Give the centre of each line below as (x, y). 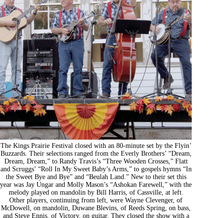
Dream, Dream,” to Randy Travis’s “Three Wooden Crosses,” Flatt (96, 161)
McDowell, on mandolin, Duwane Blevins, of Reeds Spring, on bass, (96, 208)
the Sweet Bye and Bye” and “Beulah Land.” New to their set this (96, 177)
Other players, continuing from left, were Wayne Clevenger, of (96, 200)
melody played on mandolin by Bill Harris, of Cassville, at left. (96, 192)
